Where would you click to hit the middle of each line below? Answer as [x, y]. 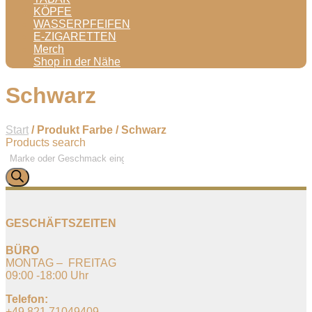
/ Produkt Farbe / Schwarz [97, 130]
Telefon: [27, 299]
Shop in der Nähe [77, 61]
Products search [46, 142]
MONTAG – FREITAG [61, 263]
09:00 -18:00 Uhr [47, 276]
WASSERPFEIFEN [82, 24]
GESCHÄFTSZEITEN [61, 224]
